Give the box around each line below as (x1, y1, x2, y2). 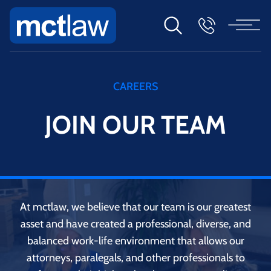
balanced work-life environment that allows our (27, 233, 244, 247)
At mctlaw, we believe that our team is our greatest (20, 200, 251, 214)
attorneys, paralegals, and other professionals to (26, 250, 245, 264)
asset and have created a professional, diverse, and (20, 217, 251, 230)
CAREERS (113, 79, 158, 93)
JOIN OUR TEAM (45, 108, 226, 140)
